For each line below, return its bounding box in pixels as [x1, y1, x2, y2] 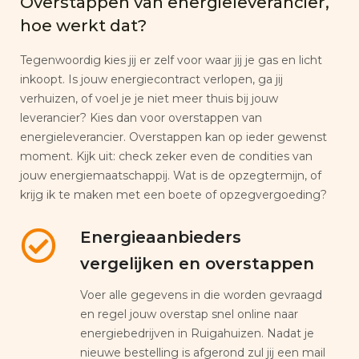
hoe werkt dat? [20, 14, 147, 35]
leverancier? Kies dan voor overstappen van [20, 110, 262, 125]
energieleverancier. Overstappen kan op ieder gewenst [20, 129, 327, 144]
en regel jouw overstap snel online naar [80, 306, 298, 321]
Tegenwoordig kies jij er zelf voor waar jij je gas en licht [20, 52, 322, 67]
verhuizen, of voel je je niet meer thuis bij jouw [20, 91, 278, 106]
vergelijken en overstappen [80, 253, 314, 273]
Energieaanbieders [80, 227, 241, 247]
